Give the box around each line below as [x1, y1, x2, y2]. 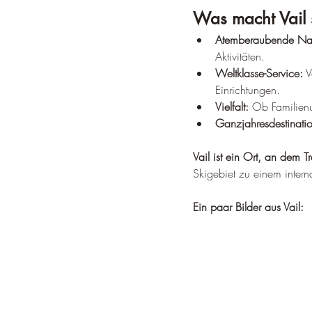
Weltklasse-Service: [215, 65, 303, 81]
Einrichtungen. [215, 82, 280, 97]
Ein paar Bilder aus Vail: [193, 199, 304, 214]
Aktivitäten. [215, 49, 265, 64]
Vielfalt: [215, 99, 249, 114]
